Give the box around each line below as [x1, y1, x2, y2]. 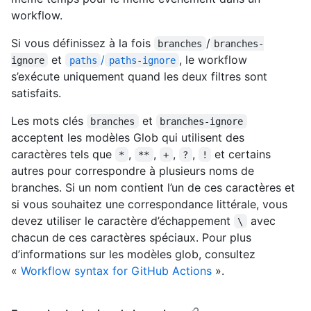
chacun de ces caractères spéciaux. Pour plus [11, 230, 251, 244]
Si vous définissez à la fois [11, 35, 154, 50]
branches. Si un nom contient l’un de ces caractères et [11, 180, 295, 194]
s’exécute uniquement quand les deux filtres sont [11, 69, 267, 83]
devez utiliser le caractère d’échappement [11, 213, 234, 228]
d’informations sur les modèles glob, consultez [11, 246, 255, 261]
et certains [211, 146, 275, 161]
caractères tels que [11, 146, 115, 161]
